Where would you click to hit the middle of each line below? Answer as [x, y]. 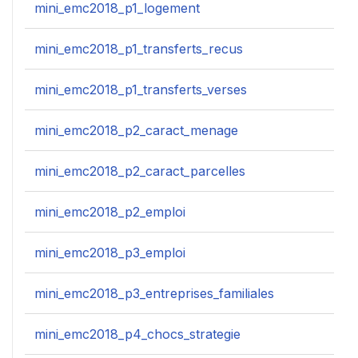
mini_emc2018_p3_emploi [110, 253]
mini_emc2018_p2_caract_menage [136, 131]
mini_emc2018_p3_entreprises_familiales [154, 294]
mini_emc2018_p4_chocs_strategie [137, 334]
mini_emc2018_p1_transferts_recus [139, 49]
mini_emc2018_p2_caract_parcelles [140, 171]
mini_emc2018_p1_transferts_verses [141, 90]
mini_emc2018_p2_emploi [110, 212]
